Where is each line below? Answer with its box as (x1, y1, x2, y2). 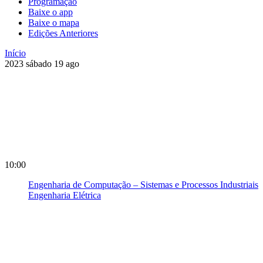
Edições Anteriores (28, 28, 98, 38)
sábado (26, 58, 54, 69)
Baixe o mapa (28, 17, 79, 28)
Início (5, 48, 26, 58)
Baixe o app (28, 6, 73, 17)
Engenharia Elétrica (28, 190, 101, 200)
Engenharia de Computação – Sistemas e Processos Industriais (28, 179, 258, 190)
